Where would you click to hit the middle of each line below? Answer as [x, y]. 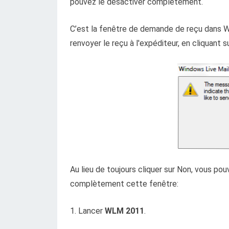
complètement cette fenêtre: [124, 184]
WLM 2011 [124, 211]
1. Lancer [87, 211]
